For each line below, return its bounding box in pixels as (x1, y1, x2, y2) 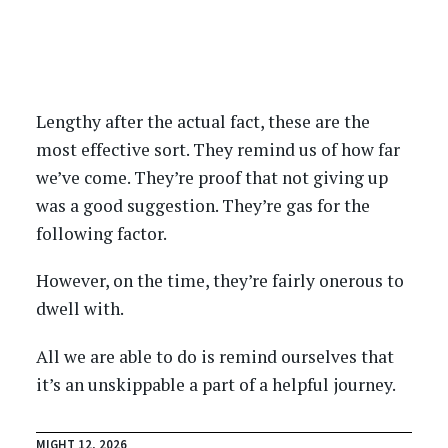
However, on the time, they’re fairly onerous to (35, 269, 404, 293)
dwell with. (35, 297, 124, 321)
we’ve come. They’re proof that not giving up (35, 165, 388, 189)
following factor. (35, 221, 167, 245)
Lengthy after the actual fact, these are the (35, 109, 370, 133)
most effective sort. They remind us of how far (35, 137, 400, 161)
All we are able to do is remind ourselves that (35, 344, 394, 368)
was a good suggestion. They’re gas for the (35, 193, 370, 217)
